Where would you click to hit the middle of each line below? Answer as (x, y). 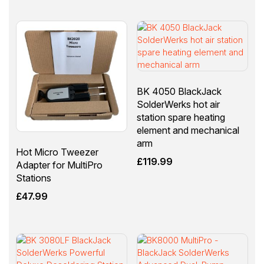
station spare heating (181, 117)
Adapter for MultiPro (59, 165)
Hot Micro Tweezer (57, 152)
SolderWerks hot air (178, 104)
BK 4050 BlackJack (179, 91)
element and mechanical (188, 130)
